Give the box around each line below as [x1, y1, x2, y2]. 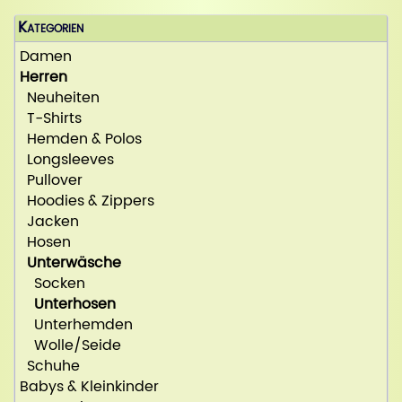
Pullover [20, 169, 83, 193]
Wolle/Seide [20, 334, 121, 358]
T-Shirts [20, 107, 82, 131]
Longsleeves [20, 148, 114, 172]
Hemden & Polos [20, 127, 142, 152]
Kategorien [18, 16, 83, 41]
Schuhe [20, 354, 80, 379]
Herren [20, 66, 67, 90]
